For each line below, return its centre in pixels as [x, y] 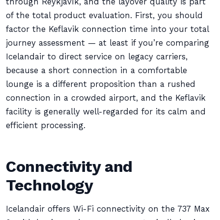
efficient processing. [46, 125]
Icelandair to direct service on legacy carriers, [97, 57]
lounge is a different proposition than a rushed [101, 84]
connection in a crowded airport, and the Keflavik [106, 98]
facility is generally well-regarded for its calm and [106, 112]
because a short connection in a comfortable [96, 70]
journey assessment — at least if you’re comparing [108, 43]
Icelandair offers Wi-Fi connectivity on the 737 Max [108, 209]
